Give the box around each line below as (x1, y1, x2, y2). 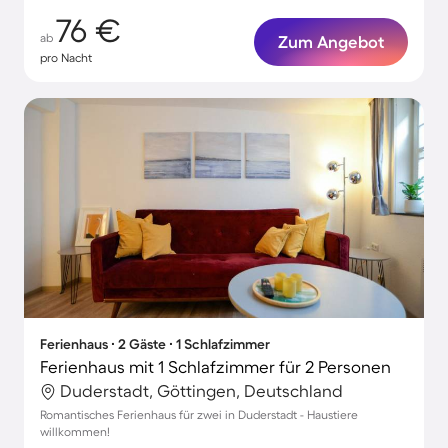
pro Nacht (40, 51, 92, 64)
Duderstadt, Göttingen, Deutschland (60, 381, 343, 400)
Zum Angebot (278, 32, 384, 51)
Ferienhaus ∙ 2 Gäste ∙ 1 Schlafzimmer (40, 336, 270, 352)
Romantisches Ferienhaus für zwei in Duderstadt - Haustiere (40, 408, 358, 421)
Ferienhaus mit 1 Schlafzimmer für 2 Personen (40, 357, 391, 376)
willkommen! (40, 425, 110, 438)
